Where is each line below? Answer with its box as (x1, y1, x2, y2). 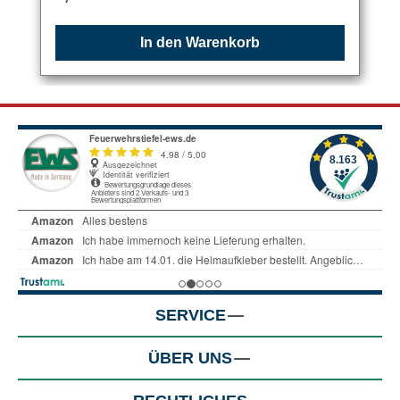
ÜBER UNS (148, 348, 232, 367)
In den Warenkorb (140, 35, 260, 51)
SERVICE (154, 305, 226, 324)
